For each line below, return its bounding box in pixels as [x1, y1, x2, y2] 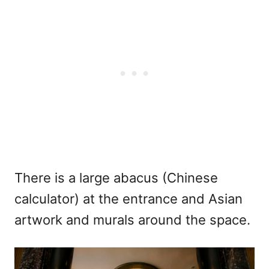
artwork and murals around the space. [14, 211, 250, 228]
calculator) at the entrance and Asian [14, 190, 243, 207]
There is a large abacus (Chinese [14, 169, 218, 186]
